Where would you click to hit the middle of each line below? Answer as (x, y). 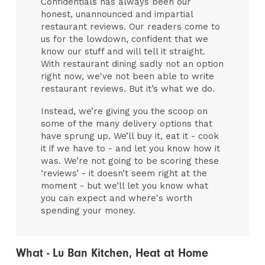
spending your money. (88, 210)
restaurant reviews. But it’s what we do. (128, 89)
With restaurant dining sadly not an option (132, 64)
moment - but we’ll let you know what (125, 185)
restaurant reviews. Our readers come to (131, 27)
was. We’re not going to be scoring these (130, 161)
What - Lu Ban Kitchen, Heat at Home (114, 253)
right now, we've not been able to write (128, 76)
